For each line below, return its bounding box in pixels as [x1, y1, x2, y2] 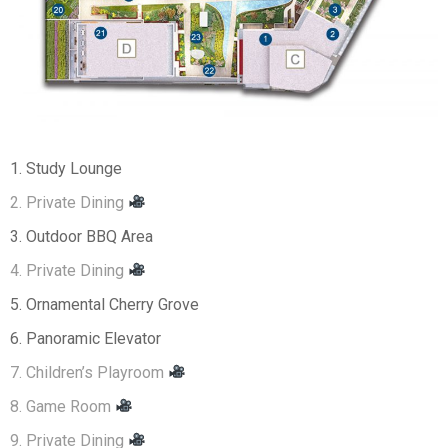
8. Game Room [10, 396, 115, 416]
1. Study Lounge [10, 158, 122, 178]
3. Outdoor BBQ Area [10, 226, 153, 246]
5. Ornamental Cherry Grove [10, 294, 199, 314]
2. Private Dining [10, 192, 128, 212]
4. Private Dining [10, 260, 128, 280]
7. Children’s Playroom [10, 362, 168, 382]
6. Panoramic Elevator [10, 328, 161, 348]
